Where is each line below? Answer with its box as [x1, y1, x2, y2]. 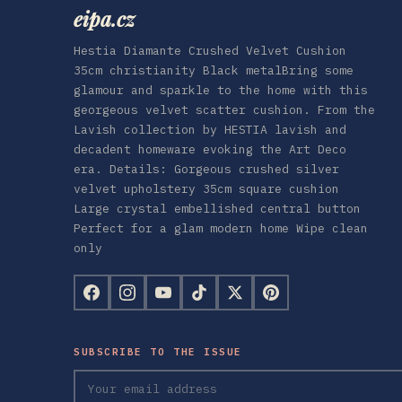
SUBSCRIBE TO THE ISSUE [74, 345, 242, 358]
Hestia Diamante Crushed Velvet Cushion [74, 42, 346, 58]
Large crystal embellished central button [74, 200, 361, 216]
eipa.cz [74, 4, 135, 32]
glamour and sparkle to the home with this [74, 82, 368, 98]
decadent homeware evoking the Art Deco [74, 141, 346, 157]
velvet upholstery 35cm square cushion [74, 180, 339, 197]
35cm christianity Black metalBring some [74, 62, 354, 78]
